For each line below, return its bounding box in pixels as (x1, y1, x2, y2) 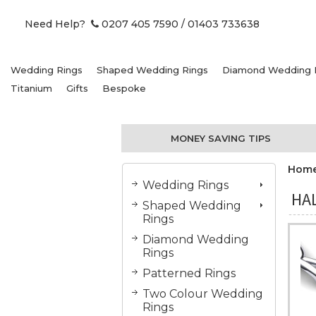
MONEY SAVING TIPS (171, 132, 272, 144)
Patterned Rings (142, 266, 236, 280)
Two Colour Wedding (142, 286, 263, 300)
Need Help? (25, 18, 91, 30)
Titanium (11, 82, 52, 94)
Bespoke (102, 82, 146, 94)
